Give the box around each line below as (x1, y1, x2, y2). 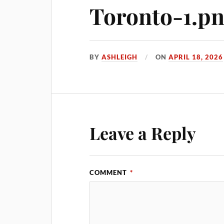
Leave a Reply (89, 121, 196, 144)
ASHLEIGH (101, 52, 138, 61)
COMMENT (89, 168, 129, 176)
